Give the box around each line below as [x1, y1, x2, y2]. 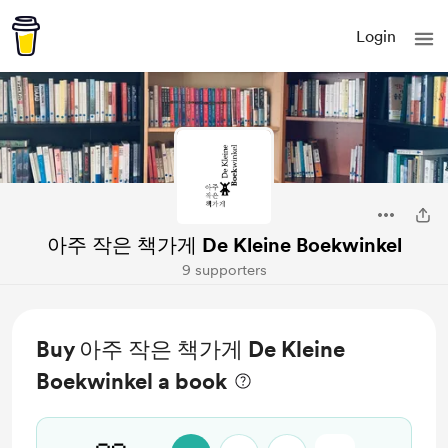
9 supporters [181, 261, 267, 279]
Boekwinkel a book [36, 368, 227, 394]
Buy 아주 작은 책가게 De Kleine [36, 336, 345, 362]
